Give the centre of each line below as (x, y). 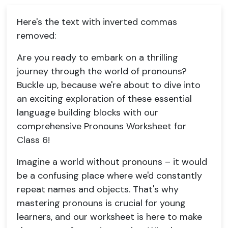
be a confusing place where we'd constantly (109, 176)
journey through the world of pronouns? (102, 71)
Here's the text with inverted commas (97, 22)
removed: (36, 36)
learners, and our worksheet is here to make (109, 217)
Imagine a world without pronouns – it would (112, 162)
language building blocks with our (88, 112)
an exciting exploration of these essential (104, 99)
